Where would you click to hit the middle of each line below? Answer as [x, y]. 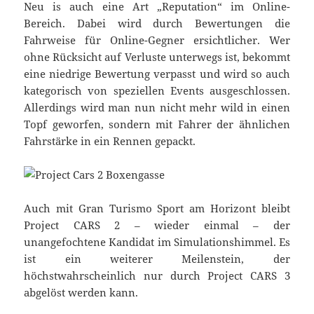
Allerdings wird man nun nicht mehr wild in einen [157, 108]
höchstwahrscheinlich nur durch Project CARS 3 [157, 276]
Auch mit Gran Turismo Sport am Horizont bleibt [157, 209]
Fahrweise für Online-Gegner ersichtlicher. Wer [157, 40]
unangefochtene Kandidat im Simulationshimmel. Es [157, 242]
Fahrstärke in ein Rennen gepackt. [110, 141]
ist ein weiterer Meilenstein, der [157, 259]
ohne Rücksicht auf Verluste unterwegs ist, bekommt [157, 57]
